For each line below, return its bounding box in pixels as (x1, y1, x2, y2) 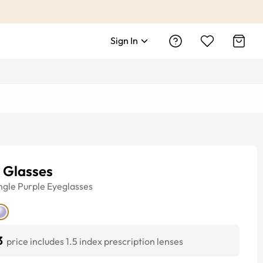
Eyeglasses (47, 180, 93, 192)
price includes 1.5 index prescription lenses (6, 235, 183, 247)
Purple (18, 180, 45, 192)
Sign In (110, 35, 138, 46)
